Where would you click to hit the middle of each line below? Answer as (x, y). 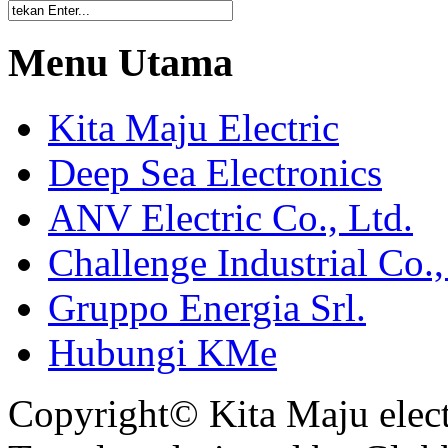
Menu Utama (120, 63)
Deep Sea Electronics (215, 173)
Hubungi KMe (162, 353)
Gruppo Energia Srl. (207, 308)
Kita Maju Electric (193, 128)
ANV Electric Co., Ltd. (230, 218)
